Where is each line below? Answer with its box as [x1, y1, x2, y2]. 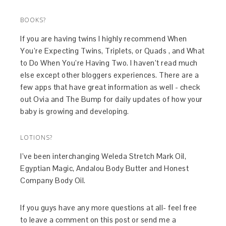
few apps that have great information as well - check [20, 82, 200, 92]
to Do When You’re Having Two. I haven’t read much [20, 58, 198, 68]
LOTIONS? [20, 133, 53, 142]
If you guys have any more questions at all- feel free [20, 203, 197, 213]
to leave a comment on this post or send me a [20, 215, 177, 225]
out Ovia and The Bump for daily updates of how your [20, 94, 203, 104]
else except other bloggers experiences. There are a [20, 70, 199, 80]
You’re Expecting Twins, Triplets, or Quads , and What [20, 46, 205, 56]
